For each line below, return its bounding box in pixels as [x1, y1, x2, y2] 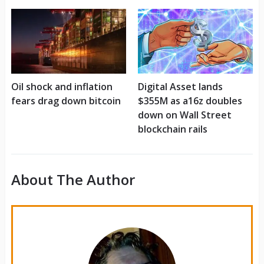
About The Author [11, 170, 135, 190]
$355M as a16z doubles [137, 94, 242, 108]
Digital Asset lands [137, 80, 223, 94]
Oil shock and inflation [11, 80, 113, 94]
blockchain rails [137, 123, 207, 136]
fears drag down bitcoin [11, 94, 121, 108]
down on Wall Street [137, 108, 232, 122]
